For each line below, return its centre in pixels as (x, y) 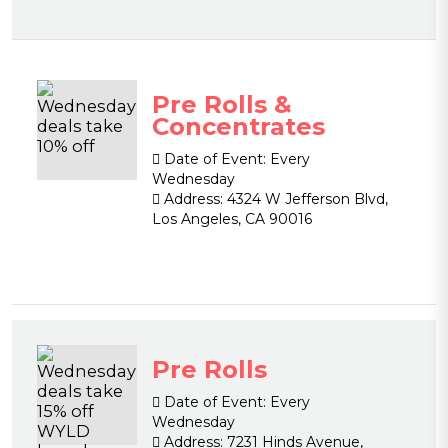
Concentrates (238, 126)
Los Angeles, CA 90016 (232, 219)
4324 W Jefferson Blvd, (305, 199)
